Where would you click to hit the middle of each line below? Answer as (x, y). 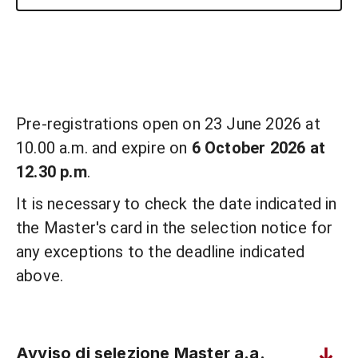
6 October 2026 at (258, 148)
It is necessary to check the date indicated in (177, 204)
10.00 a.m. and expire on (104, 148)
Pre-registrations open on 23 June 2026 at (168, 124)
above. (40, 276)
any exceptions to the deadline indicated (161, 252)
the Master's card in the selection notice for (175, 228)
